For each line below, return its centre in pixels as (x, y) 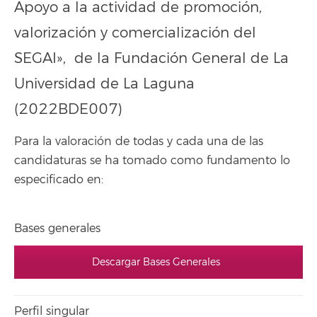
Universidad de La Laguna (104, 84)
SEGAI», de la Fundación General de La (151, 58)
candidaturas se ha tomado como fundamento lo (152, 160)
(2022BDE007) (68, 109)
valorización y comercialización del (135, 33)
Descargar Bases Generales (156, 262)
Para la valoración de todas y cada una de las (139, 141)
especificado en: (59, 179)
